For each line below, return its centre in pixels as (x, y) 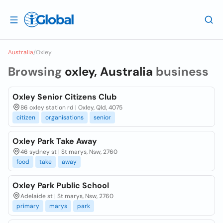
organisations (64, 117)
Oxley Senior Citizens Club (64, 97)
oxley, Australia (109, 71)
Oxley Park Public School (61, 185)
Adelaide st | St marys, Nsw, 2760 (67, 196)
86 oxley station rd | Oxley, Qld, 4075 (71, 108)
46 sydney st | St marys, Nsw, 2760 (69, 152)
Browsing (36, 71)
